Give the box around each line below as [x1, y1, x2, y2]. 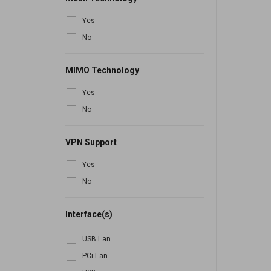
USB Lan [82, 235, 111, 244]
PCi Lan [82, 252, 108, 261]
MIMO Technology [65, 65, 139, 76]
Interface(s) [65, 209, 113, 220]
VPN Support [65, 137, 117, 148]
